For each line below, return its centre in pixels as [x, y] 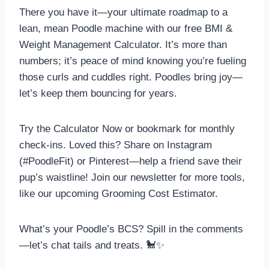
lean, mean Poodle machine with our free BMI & [126, 29]
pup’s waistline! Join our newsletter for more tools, [132, 178]
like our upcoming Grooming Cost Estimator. [119, 194]
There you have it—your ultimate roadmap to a [123, 13]
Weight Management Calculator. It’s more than [123, 45]
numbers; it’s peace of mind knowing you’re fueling [133, 61]
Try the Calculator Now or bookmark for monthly [127, 129]
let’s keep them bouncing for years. [98, 94]
